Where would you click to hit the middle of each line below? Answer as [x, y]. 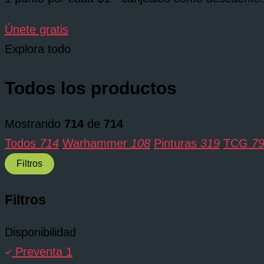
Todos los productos [91, 88]
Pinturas [177, 143]
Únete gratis [37, 30]
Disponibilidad [40, 232]
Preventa [39, 251]
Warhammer [97, 143]
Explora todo [38, 49]
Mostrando [34, 124]
